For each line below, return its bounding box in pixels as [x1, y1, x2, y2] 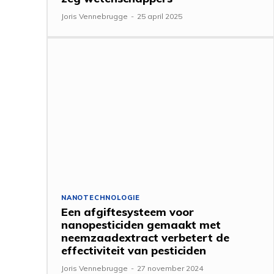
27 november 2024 [137, 263, 203, 273]
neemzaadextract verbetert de [61, 230, 229, 245]
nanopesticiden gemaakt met [61, 217, 221, 232]
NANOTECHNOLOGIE [61, 193, 140, 202]
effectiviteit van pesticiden [61, 243, 206, 257]
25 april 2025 [137, 11, 182, 21]
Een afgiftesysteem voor [61, 204, 194, 219]
